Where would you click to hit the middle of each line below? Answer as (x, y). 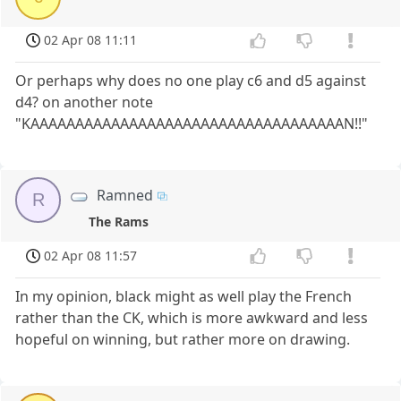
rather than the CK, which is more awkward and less (192, 317)
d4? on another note (85, 102)
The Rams (118, 222)
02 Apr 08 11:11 (91, 40)
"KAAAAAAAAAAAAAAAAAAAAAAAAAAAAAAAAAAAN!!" (192, 124)
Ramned (125, 196)
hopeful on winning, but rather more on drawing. (183, 339)
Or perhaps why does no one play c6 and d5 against (191, 81)
